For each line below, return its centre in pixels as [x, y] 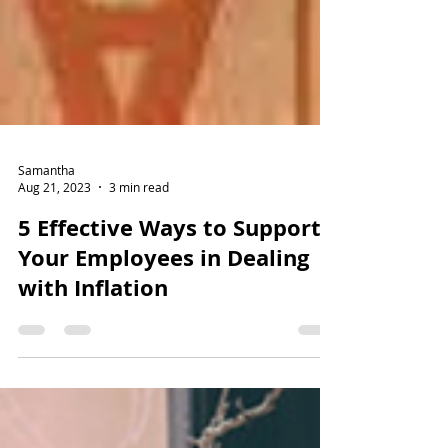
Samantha [46, 219]
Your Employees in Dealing [163, 307]
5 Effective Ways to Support [169, 277]
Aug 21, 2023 [54, 237]
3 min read [139, 237]
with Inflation [93, 337]
